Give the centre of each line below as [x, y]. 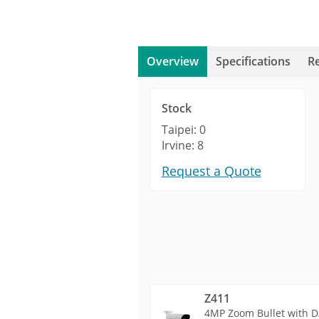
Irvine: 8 [182, 145]
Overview [172, 61]
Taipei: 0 [183, 130]
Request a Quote [211, 171]
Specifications [253, 61]
